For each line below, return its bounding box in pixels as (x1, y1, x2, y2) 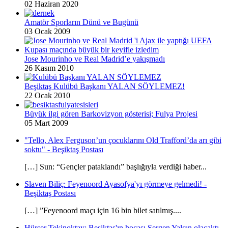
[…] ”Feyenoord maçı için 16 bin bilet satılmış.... (24, 206, 181, 215)
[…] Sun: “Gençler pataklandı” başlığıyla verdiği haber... (24, 162, 207, 171)
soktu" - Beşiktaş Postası (24, 145, 103, 154)
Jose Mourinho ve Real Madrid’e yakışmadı (24, 54, 165, 63)
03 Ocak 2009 (24, 26, 70, 36)
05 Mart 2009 (24, 118, 68, 127)
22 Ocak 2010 (24, 91, 70, 100)
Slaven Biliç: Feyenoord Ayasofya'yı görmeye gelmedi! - (24, 179, 207, 188)
